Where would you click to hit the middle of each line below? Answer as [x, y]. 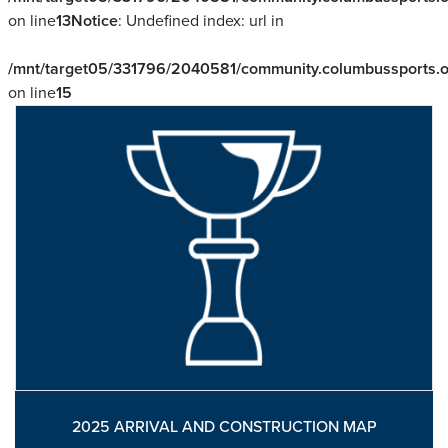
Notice [94, 21]
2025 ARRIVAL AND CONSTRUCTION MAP [224, 426]
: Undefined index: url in [200, 21]
